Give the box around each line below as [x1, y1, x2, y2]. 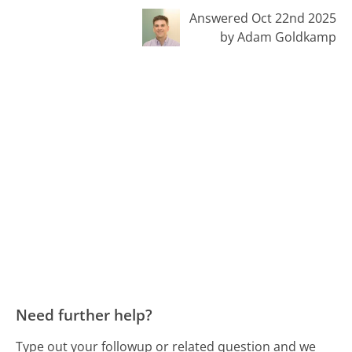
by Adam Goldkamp [219, 28, 336, 46]
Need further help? [16, 304, 153, 326]
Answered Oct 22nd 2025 [189, 9, 336, 27]
